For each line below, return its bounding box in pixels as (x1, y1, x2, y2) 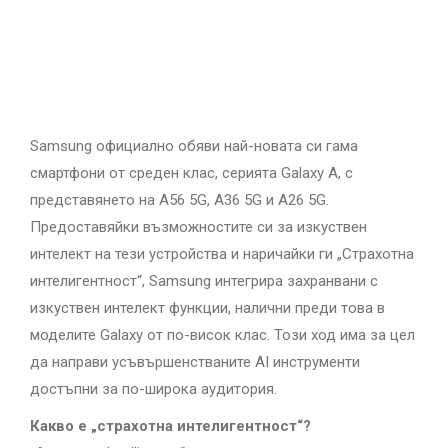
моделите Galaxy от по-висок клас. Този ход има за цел (30, 326, 415, 344)
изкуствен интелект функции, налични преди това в (30, 299, 385, 317)
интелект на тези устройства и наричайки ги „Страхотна (30, 245, 414, 263)
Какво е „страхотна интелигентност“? (30, 417, 311, 435)
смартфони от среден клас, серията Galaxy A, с (30, 164, 353, 182)
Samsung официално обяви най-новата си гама (30, 137, 358, 155)
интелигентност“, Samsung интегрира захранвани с (30, 272, 378, 290)
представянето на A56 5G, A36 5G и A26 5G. (30, 191, 329, 209)
